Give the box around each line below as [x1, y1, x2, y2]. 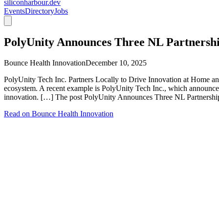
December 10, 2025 [86, 59, 147, 67]
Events [4, 7, 25, 16]
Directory [25, 7, 54, 16]
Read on [4, 109, 32, 118]
